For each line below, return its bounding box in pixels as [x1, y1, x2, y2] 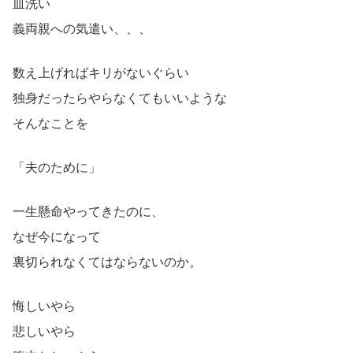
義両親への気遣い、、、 [13, 22, 151, 36]
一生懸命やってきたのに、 [13, 205, 164, 219]
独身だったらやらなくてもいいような [13, 91, 227, 106]
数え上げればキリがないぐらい [13, 66, 189, 80]
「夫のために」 [13, 161, 101, 175]
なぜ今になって [13, 230, 101, 244]
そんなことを [13, 117, 88, 131]
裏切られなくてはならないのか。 [13, 255, 202, 269]
